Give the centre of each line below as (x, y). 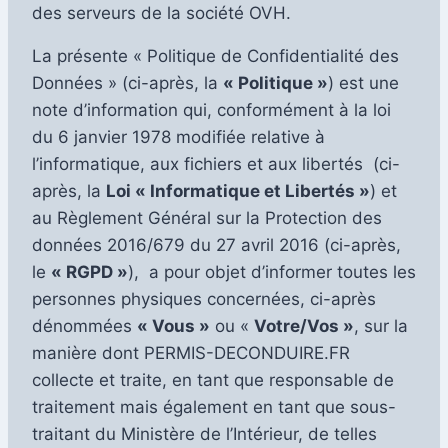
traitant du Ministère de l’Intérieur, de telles (204, 433)
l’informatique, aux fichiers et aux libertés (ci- (216, 163)
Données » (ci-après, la (127, 82)
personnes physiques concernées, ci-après (204, 298)
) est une (363, 82)
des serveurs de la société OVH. (161, 12)
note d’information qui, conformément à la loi (211, 109)
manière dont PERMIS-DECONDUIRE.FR (191, 352)
